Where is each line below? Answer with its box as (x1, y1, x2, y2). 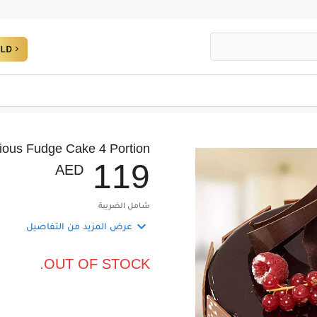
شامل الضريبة (98, 200, 150, 210)
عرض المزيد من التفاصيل (25, 220, 132, 231)
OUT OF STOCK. (43, 256, 150, 272)
